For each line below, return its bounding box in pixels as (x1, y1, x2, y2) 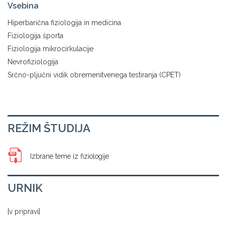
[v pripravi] (8, 207, 40, 215)
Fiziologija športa (8, 32, 63, 40)
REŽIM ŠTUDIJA (8, 122, 90, 135)
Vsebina (8, 1, 39, 11)
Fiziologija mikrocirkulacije (8, 45, 93, 53)
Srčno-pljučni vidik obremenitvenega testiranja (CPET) (8, 71, 181, 79)
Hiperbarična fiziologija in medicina (8, 19, 121, 27)
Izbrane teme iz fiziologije (30, 152, 109, 160)
